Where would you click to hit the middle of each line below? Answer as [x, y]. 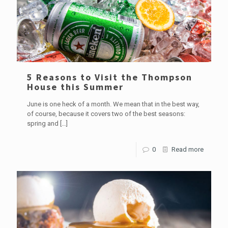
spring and [43, 123]
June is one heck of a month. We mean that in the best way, [113, 104]
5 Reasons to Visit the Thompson [110, 77]
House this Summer [75, 87]
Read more [188, 149]
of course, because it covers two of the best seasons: [106, 113]
